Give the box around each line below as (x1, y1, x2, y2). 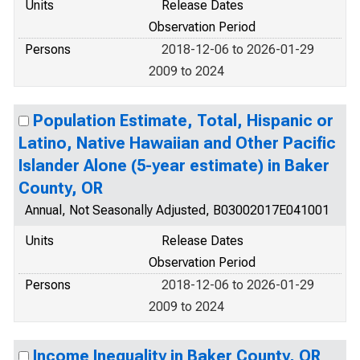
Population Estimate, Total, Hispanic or (33, 111, 333, 130)
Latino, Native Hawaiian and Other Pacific (18, 133, 336, 153)
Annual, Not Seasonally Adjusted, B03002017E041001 (25, 202, 329, 218)
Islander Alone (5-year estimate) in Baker (18, 156, 329, 175)
